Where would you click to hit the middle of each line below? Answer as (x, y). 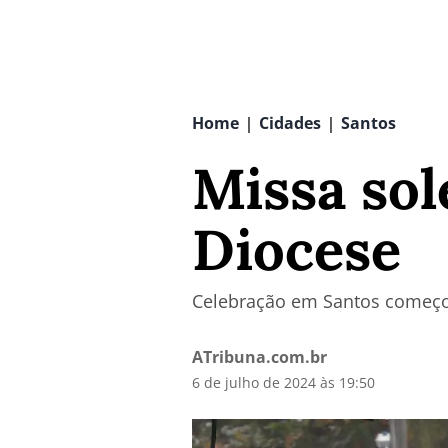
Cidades (290, 123)
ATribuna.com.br (259, 357)
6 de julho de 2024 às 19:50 (283, 382)
